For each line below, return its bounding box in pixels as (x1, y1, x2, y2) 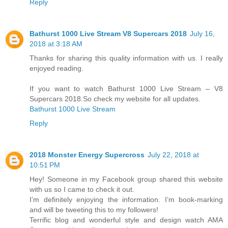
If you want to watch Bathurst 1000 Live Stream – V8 (30, 84, 223, 93)
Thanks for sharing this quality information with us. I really (30, 54, 223, 63)
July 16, (190, 30, 215, 38)
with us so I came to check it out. (30, 185, 134, 194)
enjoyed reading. (30, 64, 83, 73)
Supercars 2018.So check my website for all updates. (30, 95, 201, 103)
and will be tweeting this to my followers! (30, 206, 158, 214)
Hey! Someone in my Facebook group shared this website (30, 175, 223, 184)
